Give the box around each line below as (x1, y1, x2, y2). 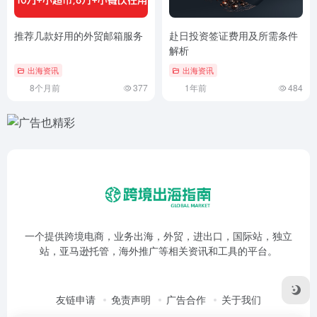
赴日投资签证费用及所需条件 (169, 28, 298, 42)
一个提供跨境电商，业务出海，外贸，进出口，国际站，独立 (25, 228, 292, 243)
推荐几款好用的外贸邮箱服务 (14, 28, 143, 42)
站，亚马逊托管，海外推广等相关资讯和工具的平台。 (40, 243, 277, 258)
